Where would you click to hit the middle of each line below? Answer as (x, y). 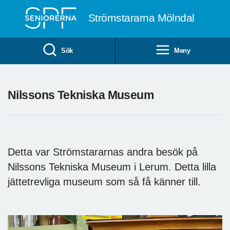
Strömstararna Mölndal (141, 18)
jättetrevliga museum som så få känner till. (104, 181)
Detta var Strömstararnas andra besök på (103, 152)
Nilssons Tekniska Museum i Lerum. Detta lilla (112, 167)
